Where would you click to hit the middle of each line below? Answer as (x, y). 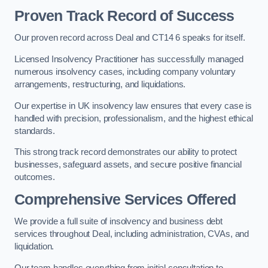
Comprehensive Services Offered (125, 199)
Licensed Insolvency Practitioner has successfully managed (129, 59)
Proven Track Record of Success (124, 16)
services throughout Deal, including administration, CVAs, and (132, 234)
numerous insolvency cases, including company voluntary (125, 72)
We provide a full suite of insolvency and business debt (119, 222)
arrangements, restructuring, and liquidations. (100, 84)
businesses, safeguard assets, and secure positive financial (128, 165)
